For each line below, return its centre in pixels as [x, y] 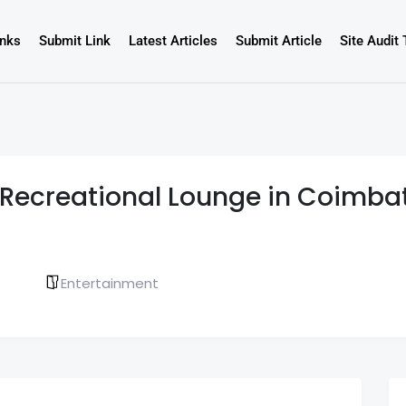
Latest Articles [173, 41]
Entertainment [109, 283]
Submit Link [74, 41]
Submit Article [278, 41]
